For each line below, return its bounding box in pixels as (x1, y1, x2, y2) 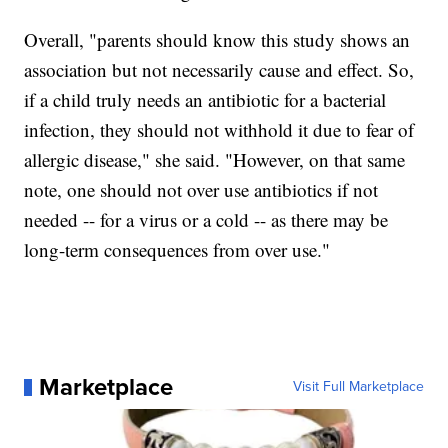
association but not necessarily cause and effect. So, (24, 57, 415, 83)
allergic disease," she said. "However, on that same (24, 147, 406, 173)
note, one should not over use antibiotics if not (24, 177, 379, 203)
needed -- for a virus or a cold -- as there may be (24, 207, 389, 233)
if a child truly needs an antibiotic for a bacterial (24, 87, 387, 113)
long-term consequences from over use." (24, 237, 331, 263)
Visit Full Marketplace (292, 376, 424, 398)
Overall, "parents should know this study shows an (24, 27, 411, 53)
